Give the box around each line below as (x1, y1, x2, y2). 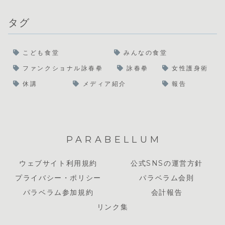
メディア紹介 (82, 80, 127, 88)
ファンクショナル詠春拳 (23, 65, 103, 72)
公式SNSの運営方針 (131, 158, 203, 168)
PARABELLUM (66, 134, 162, 145)
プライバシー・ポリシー (15, 173, 101, 182)
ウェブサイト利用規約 (19, 158, 97, 168)
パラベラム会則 (139, 173, 194, 182)
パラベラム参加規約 (23, 187, 94, 197)
